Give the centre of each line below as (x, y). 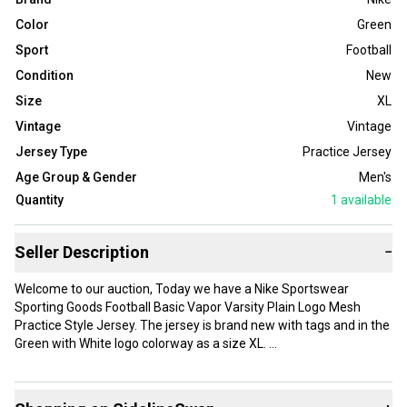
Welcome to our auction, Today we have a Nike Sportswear (182, 289)
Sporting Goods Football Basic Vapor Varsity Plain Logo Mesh (188, 308)
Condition (45, 76)
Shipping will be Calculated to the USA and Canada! (160, 380)
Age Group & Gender (76, 178)
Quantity (40, 200)
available (365, 200)
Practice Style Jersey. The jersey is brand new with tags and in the (202, 326)
